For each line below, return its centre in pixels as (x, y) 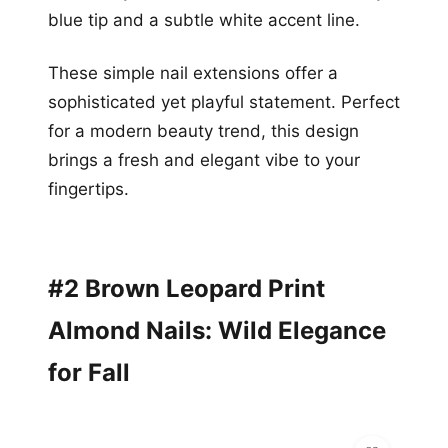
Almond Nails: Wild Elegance (217, 330)
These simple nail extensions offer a (193, 72)
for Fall (89, 372)
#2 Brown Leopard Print (186, 288)
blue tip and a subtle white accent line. (204, 19)
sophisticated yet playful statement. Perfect (224, 101)
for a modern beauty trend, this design (203, 130)
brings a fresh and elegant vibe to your (204, 159)
